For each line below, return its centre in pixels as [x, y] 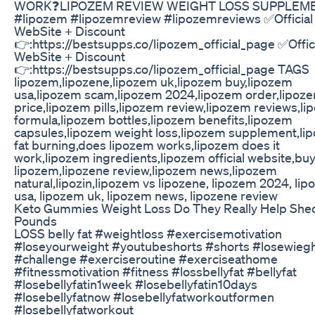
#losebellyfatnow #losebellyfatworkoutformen [144, 296]
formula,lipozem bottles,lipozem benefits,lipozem [153, 119]
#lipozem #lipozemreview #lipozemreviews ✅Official [163, 18]
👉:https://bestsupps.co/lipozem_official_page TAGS [162, 69]
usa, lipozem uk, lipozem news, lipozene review [146, 195]
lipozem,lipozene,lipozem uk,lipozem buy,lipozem [153, 81]
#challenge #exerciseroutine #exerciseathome [146, 258]
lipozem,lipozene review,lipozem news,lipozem [146, 170]
